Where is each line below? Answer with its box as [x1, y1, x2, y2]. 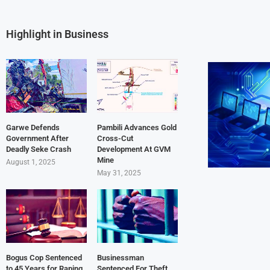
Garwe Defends [6, 123, 60, 133]
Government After [6, 134, 69, 143]
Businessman [96, 253, 144, 263]
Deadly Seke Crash [6, 145, 71, 154]
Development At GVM [96, 145, 171, 154]
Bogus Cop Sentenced [6, 253, 82, 263]
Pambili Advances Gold [96, 123, 177, 133]
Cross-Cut [96, 134, 133, 143]
